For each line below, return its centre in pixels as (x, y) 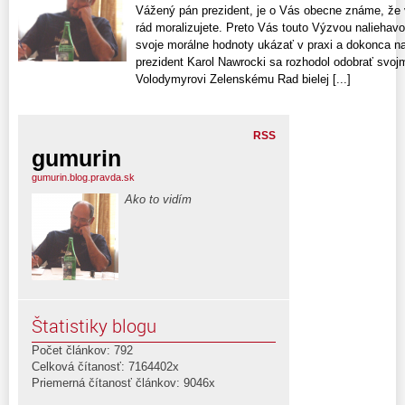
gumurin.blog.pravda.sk (83, 177)
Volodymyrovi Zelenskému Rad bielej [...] (243, 79)
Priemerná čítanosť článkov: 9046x (123, 382)
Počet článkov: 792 (82, 350)
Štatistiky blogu (94, 325)
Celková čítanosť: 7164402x (105, 366)
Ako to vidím (158, 199)
